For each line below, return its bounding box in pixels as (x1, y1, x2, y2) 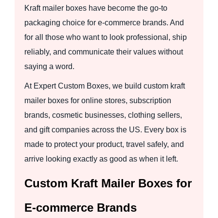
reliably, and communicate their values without (24, 47, 183, 56)
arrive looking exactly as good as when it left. (24, 154, 178, 163)
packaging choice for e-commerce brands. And (24, 18, 184, 27)
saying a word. (24, 62, 74, 71)
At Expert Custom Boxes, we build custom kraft (24, 81, 185, 90)
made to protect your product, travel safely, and (24, 140, 184, 148)
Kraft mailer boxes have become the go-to (24, 3, 167, 12)
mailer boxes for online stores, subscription (24, 96, 171, 105)
